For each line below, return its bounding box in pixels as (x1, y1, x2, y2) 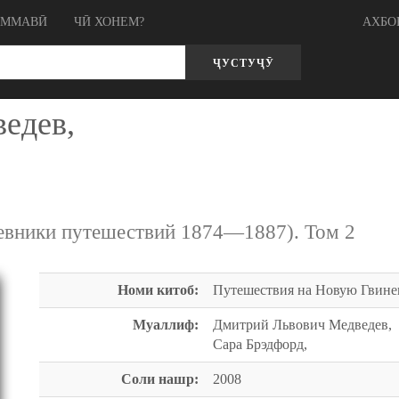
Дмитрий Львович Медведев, (213, 317, 392, 332)
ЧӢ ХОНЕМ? (74, 15, 144, 28)
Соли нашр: (121, 371, 199, 387)
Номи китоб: (118, 282, 199, 297)
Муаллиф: (133, 317, 199, 332)
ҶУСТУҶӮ (212, 57, 274, 69)
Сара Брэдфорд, (213, 337, 307, 352)
